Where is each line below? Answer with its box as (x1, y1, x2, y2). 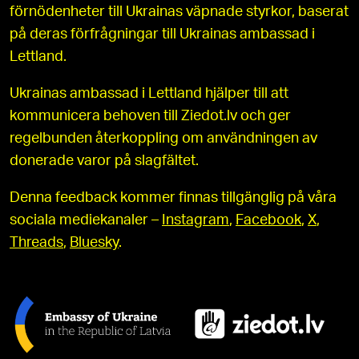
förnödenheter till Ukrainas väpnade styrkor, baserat (10, 5, 349, 20)
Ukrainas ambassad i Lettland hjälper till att (10, 87, 288, 102)
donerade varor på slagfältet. (10, 154, 199, 169)
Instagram (162, 213, 229, 228)
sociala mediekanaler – (10, 213, 162, 228)
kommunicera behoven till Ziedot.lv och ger (10, 109, 291, 124)
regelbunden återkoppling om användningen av (10, 131, 317, 147)
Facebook (236, 213, 301, 228)
